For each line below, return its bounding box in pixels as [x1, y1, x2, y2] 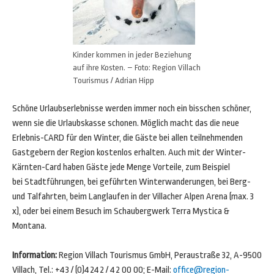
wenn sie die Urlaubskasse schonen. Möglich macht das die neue [12, 118, 239, 128]
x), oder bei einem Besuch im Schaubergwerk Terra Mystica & [12, 206, 229, 217]
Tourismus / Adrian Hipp [73, 76, 154, 85]
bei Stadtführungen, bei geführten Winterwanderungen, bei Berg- [12, 177, 251, 187]
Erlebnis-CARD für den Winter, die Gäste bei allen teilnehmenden [12, 133, 243, 143]
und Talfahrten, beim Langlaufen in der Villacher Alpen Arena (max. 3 [12, 191, 254, 202]
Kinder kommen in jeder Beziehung [73, 50, 191, 59]
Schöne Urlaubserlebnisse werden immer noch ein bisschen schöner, [12, 103, 251, 114]
